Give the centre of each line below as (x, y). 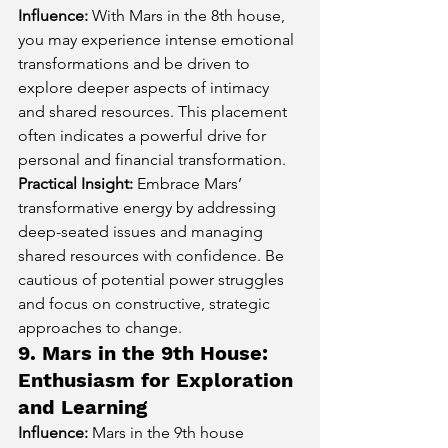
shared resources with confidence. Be (153, 255)
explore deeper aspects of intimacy (145, 87)
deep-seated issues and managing (142, 231)
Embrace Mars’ (189, 183)
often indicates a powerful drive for (144, 135)
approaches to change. (100, 327)
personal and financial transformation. (152, 159)
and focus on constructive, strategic (146, 303)
